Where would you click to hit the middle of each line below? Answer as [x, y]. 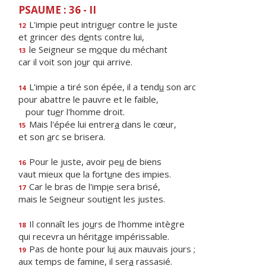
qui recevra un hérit [58, 236]
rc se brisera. [78, 137]
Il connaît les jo [58, 224]
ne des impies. [142, 174]
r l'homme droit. [93, 112]
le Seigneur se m [62, 49]
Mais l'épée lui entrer [71, 124]
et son [33, 137]
